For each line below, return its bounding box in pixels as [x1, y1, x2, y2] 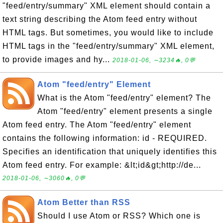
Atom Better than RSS [37, 198, 130, 207]
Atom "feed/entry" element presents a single [37, 107, 213, 115]
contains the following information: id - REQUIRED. [2, 134, 207, 142]
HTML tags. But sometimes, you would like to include [2, 28, 214, 37]
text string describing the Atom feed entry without [2, 15, 197, 23]
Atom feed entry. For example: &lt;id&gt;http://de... [2, 161, 201, 169]
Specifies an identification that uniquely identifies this [2, 147, 217, 156]
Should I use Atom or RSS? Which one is [37, 212, 201, 220]
